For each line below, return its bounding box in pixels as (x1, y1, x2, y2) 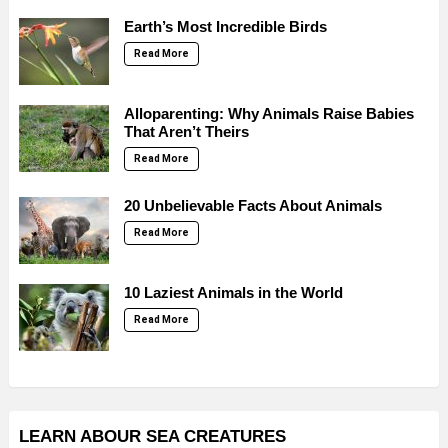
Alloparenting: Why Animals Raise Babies (124, 104, 414, 122)
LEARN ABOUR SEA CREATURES (19, 426, 286, 446)
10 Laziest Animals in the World (124, 283, 343, 301)
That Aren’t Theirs (124, 122, 249, 140)
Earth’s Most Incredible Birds (124, 17, 327, 35)
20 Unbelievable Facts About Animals (124, 196, 382, 214)
